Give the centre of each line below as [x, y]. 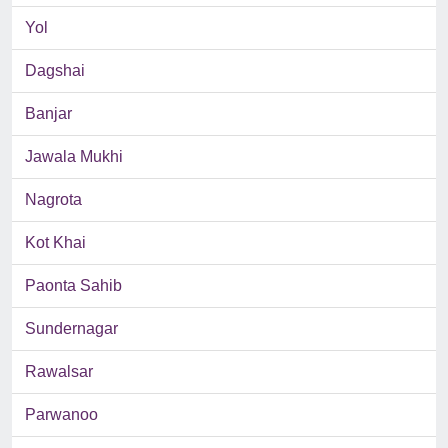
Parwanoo [61, 415]
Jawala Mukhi [74, 157]
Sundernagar [71, 329]
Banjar [48, 114]
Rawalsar [59, 372]
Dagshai [55, 71]
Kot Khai [55, 243]
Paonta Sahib [73, 286]
